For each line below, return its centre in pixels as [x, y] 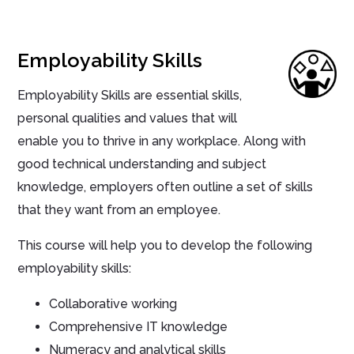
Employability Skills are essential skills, [130, 96]
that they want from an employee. [119, 210]
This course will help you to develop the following [165, 246]
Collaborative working [113, 304]
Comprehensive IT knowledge [139, 327]
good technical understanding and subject [142, 164]
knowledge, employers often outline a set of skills [166, 187]
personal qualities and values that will [128, 119]
